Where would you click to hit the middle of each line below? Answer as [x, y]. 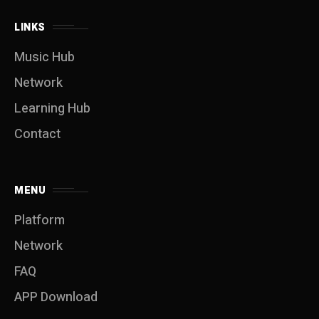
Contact [37, 134]
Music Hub [45, 57]
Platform [40, 220]
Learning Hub [52, 108]
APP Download [56, 297]
